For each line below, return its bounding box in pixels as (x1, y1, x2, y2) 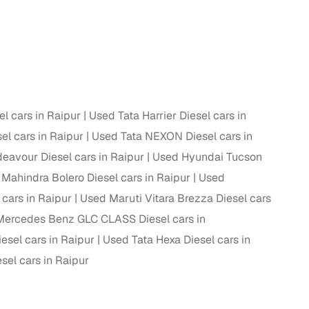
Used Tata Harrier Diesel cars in (89, 108, 246, 123)
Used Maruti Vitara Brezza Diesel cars (80, 191, 271, 206)
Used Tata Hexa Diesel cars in (103, 232, 250, 248)
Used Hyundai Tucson (152, 150, 262, 165)
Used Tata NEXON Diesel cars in (92, 129, 252, 144)
